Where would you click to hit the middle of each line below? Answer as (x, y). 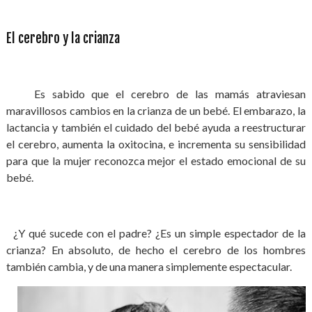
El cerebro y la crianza (63, 38)
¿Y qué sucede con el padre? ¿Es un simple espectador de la (156, 233)
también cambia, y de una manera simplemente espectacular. (149, 266)
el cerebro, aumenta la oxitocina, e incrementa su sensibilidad (156, 144)
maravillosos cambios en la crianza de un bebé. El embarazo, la (156, 110)
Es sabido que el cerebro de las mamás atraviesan (156, 94)
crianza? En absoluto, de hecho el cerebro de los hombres (156, 250)
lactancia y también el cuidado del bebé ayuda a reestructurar (156, 127)
